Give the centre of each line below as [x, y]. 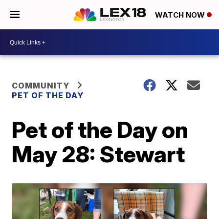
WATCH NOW [181, 15]
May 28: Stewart [99, 154]
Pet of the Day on [100, 130]
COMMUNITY [41, 86]
